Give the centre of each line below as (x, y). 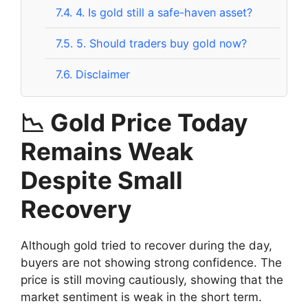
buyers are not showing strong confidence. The (151, 262)
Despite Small (102, 180)
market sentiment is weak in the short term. (141, 297)
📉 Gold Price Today (134, 122)
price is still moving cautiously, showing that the (152, 279)
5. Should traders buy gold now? (160, 43)
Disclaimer (101, 74)
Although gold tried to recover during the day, (146, 245)
